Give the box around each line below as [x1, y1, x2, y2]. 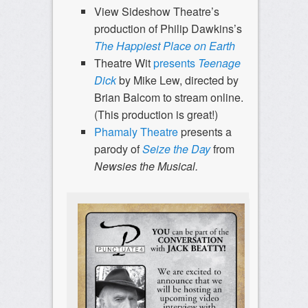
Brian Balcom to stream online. [93, 89, 243, 106]
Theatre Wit [93, 55, 153, 71]
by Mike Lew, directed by [118, 72, 239, 89]
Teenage [197, 55, 241, 71]
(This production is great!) [93, 107, 218, 123]
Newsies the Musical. [93, 158, 201, 175]
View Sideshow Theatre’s [93, 3, 219, 20]
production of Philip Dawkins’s [93, 21, 242, 37]
